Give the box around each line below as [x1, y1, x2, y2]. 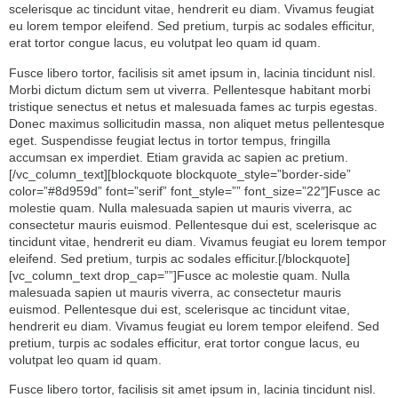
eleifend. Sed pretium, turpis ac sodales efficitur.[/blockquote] [9, 251, 350, 266]
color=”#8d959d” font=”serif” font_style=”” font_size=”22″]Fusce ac [9, 183, 380, 198]
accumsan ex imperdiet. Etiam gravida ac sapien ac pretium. [9, 149, 348, 164]
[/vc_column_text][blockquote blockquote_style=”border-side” [9, 166, 351, 181]
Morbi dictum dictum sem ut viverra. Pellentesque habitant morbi [9, 82, 370, 97]
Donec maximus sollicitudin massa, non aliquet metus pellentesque [9, 115, 385, 131]
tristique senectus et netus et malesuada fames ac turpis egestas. [9, 99, 378, 114]
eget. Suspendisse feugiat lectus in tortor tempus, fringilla [9, 132, 330, 147]
